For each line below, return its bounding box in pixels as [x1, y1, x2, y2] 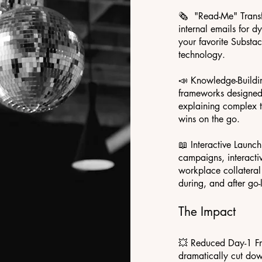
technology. [178, 49, 225, 61]
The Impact [178, 204, 236, 219]
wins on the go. [178, 113, 240, 125]
